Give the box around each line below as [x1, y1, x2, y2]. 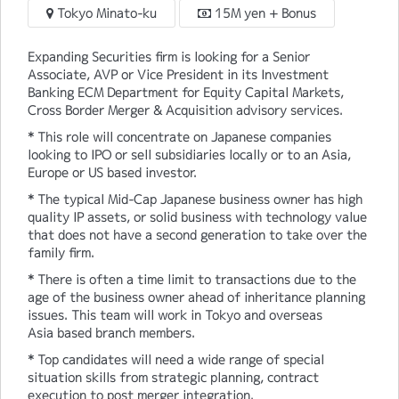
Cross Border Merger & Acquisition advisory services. [28, 102, 343, 119]
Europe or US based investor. [28, 164, 197, 182]
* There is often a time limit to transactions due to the [28, 271, 356, 289]
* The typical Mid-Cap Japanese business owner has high [28, 191, 362, 208]
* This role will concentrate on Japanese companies [28, 128, 331, 146]
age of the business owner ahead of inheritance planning [28, 289, 365, 306]
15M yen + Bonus [211, 4, 316, 22]
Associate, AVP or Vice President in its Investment [28, 66, 329, 84]
